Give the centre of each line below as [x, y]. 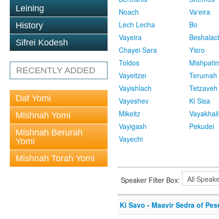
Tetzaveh [203, 88]
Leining [30, 8]
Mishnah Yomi [43, 115]
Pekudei [202, 126]
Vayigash [133, 126]
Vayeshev [134, 101]
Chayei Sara [138, 50]
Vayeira [130, 37]
